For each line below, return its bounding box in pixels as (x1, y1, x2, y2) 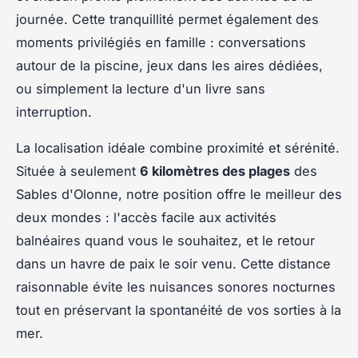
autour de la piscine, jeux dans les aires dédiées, (16, 57, 323, 74)
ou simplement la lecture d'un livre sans (16, 80, 265, 97)
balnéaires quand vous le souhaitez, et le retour (16, 232, 315, 249)
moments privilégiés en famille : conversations (16, 34, 306, 50)
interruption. (16, 103, 92, 120)
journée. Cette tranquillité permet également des (16, 10, 319, 27)
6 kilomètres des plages (140, 162, 290, 179)
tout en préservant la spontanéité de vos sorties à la (16, 301, 341, 318)
